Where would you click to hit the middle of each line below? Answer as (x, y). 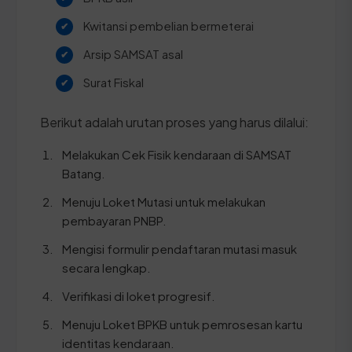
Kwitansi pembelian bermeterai (169, 25)
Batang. (84, 173)
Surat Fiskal (114, 82)
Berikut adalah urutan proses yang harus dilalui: (174, 122)
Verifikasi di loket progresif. (139, 295)
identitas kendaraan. (118, 343)
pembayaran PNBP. (114, 220)
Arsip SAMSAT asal (133, 53)
